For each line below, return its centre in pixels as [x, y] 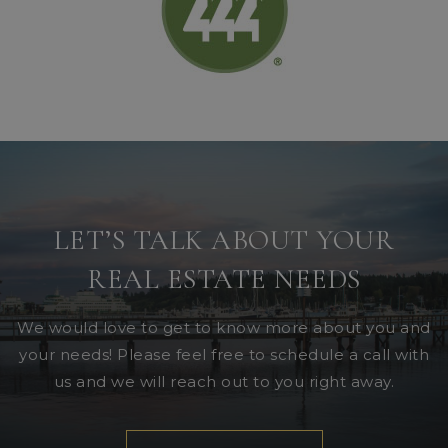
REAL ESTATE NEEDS [224, 278]
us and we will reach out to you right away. [224, 381]
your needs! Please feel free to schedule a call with [224, 354]
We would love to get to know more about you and [224, 327]
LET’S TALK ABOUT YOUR [224, 239]
